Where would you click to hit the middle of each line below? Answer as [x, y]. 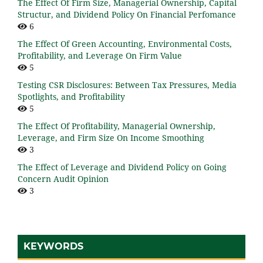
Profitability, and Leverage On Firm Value [100, 56]
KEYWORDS [53, 247]
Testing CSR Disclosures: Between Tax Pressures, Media [127, 85]
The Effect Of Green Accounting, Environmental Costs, [125, 44]
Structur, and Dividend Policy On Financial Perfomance [127, 15]
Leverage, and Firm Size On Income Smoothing [111, 138]
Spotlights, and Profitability [71, 97]
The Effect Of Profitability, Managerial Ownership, [117, 126]
